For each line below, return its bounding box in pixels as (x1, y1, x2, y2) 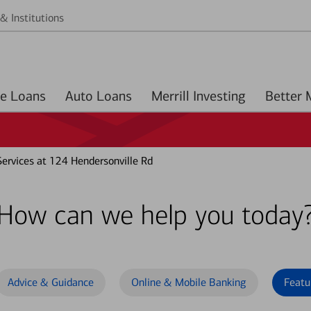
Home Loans (10, 87, 46, 104)
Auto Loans (96, 87, 132, 104)
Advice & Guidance (8, 276, 94, 289)
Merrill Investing (151, 87, 246, 104)
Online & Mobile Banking (131, 276, 246, 289)
